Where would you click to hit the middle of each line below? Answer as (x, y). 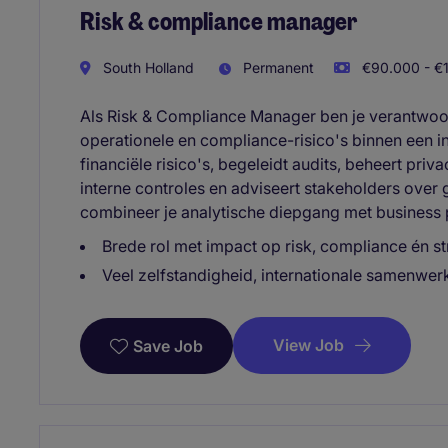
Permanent (276, 67)
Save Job (168, 345)
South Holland (146, 67)
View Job (308, 344)
